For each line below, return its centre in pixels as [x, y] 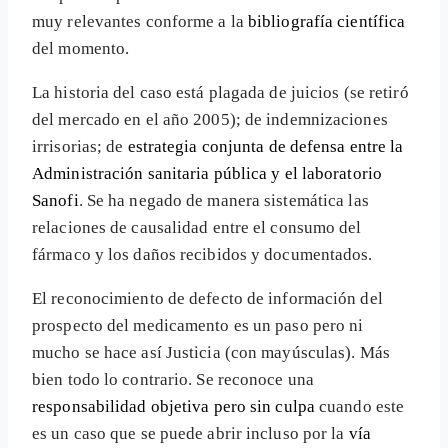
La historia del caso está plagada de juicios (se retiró [220, 93]
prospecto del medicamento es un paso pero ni [198, 326]
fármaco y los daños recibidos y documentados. [202, 255]
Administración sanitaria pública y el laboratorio [207, 174]
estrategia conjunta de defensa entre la [265, 147]
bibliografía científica [326, 22]
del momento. [81, 49]
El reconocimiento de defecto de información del [207, 299]
